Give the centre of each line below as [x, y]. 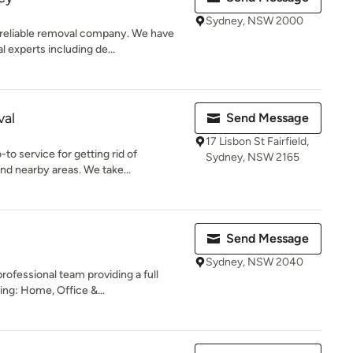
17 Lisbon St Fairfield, [257, 141]
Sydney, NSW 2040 [255, 262]
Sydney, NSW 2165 [253, 157]
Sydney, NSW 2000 [255, 21]
